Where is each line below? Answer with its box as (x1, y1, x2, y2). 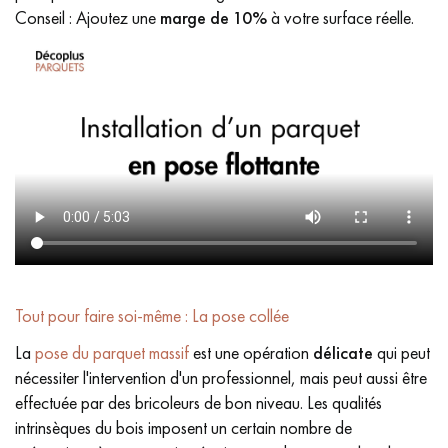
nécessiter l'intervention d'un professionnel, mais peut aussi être (15, 366, 427, 390)
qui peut (373, 341, 430, 365)
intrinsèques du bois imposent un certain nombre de (15, 416, 352, 440)
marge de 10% (160, 6, 267, 29)
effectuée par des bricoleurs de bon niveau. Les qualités (15, 391, 382, 415)
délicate (313, 341, 373, 365)
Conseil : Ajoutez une (15, 6, 160, 29)
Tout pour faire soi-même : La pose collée (15, 304, 289, 328)
